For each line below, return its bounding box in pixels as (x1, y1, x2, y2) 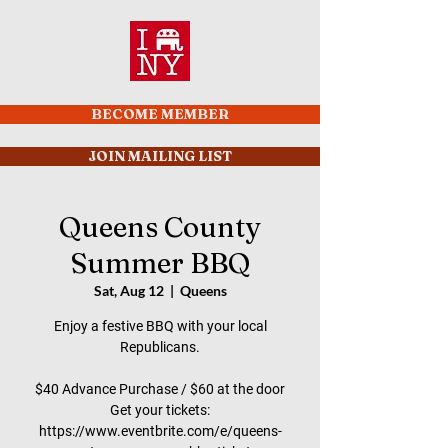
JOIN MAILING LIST (88, 147, 232, 165)
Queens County (59, 210, 261, 244)
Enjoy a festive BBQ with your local (53, 318, 267, 334)
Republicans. (120, 339, 200, 355)
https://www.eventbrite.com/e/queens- (38, 423, 282, 439)
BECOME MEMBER (91, 105, 229, 123)
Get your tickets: (110, 402, 210, 418)
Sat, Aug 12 (93, 282, 164, 299)
